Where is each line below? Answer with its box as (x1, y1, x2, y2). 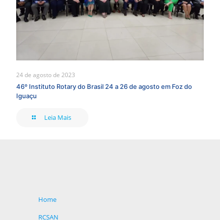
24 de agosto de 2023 (16, 70, 75, 79)
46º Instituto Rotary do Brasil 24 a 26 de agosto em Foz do (16, 82, 192, 90)
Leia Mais (44, 112, 72, 122)
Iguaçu (16, 91, 37, 100)
